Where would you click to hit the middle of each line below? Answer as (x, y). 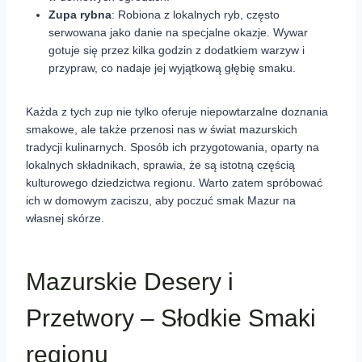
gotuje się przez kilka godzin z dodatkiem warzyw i (177, 51)
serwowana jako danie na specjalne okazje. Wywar (178, 33)
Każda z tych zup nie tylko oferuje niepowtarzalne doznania (177, 112)
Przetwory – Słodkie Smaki (171, 318)
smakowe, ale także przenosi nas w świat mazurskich (162, 130)
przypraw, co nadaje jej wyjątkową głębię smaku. (172, 68)
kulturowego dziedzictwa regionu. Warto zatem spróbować (174, 183)
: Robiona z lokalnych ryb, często (196, 15)
